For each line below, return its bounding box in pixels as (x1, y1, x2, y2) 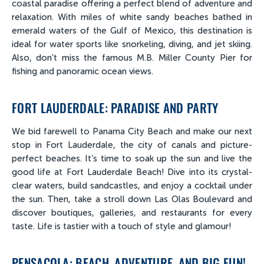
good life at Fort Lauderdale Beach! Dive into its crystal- (12, 167, 252, 178)
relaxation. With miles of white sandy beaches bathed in (12, 12, 252, 23)
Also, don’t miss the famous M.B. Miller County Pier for (12, 52, 252, 64)
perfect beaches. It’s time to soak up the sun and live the (12, 153, 252, 164)
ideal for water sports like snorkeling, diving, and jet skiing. (12, 39, 252, 50)
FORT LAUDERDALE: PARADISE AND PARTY (12, 98, 219, 117)
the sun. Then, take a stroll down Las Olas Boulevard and (12, 194, 252, 205)
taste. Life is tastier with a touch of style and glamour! (12, 221, 231, 232)
